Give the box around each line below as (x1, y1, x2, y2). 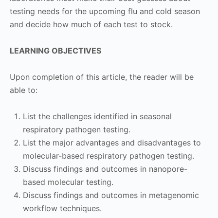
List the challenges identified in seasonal (23, 111, 172, 122)
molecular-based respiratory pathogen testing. (23, 151, 194, 161)
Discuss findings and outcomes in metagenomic (23, 190, 199, 200)
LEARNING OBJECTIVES (10, 46, 101, 56)
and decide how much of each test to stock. (10, 19, 173, 30)
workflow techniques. (23, 203, 102, 214)
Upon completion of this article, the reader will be (10, 72, 194, 82)
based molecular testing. (23, 177, 113, 187)
